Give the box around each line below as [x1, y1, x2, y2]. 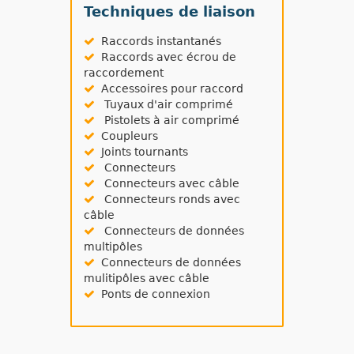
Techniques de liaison [84, 3, 255, 21]
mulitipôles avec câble [84, 272, 209, 285]
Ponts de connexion [95, 288, 210, 301]
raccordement [84, 66, 164, 80]
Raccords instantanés [95, 35, 243, 48]
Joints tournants [95, 145, 188, 159]
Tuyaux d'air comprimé [95, 98, 233, 111]
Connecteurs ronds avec [95, 193, 240, 206]
